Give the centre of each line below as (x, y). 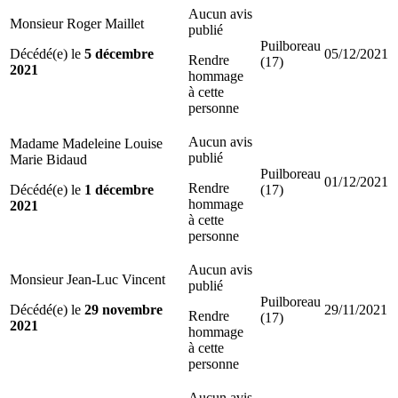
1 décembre (119, 189)
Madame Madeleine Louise (86, 143)
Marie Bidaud (48, 159)
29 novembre (123, 309)
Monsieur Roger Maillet (77, 23)
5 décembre (119, 53)
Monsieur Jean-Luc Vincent (88, 279)
